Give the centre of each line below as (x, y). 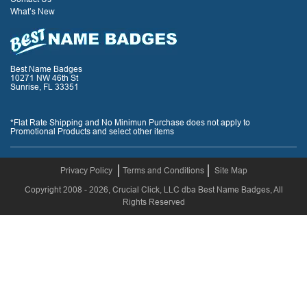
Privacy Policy (86, 170)
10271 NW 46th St (44, 78)
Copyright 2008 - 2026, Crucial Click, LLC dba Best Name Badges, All (153, 189)
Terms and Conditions (163, 170)
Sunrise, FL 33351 (45, 87)
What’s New (33, 11)
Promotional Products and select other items (92, 131)
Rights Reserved (153, 202)
